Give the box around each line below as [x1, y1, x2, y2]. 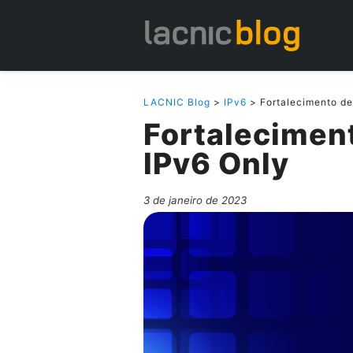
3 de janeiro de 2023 [143, 194, 247, 206]
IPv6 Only [143, 146, 289, 181]
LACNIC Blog [143, 96, 210, 108]
